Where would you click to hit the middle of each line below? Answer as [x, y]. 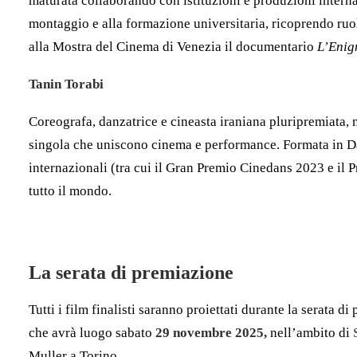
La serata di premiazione [131, 273]
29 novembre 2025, [213, 333]
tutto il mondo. [70, 191]
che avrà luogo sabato [92, 333]
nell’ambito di [312, 333]
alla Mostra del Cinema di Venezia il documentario [173, 47]
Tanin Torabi [66, 84]
